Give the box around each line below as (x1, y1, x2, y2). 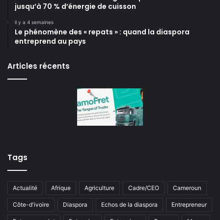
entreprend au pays (15, 36, 86, 47)
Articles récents (7, 61, 70, 72)
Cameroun (173, 184, 201, 192)
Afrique (51, 184, 71, 192)
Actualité (13, 184, 37, 192)
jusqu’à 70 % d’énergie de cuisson (15, 1, 136, 12)
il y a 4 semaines (15, 19, 54, 26)
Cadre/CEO (128, 184, 159, 192)
